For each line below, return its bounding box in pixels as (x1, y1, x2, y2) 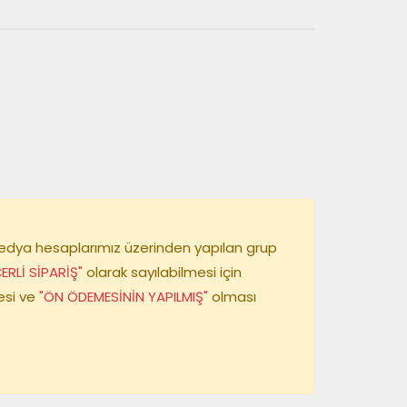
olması (208, 287, 256, 306)
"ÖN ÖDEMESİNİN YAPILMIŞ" (35, 287, 208, 306)
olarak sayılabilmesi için (83, 263, 242, 282)
